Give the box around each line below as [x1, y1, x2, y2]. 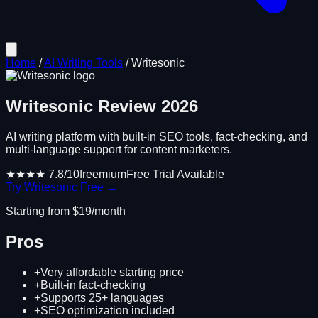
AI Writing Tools [44, 57, 123, 69]
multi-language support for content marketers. [6, 143, 232, 155]
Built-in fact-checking [40, 278, 146, 291]
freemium [79, 168, 126, 180]
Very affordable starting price [40, 265, 184, 278]
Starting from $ [6, 204, 79, 217]
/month [92, 204, 126, 217]
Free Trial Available [126, 168, 224, 180]
